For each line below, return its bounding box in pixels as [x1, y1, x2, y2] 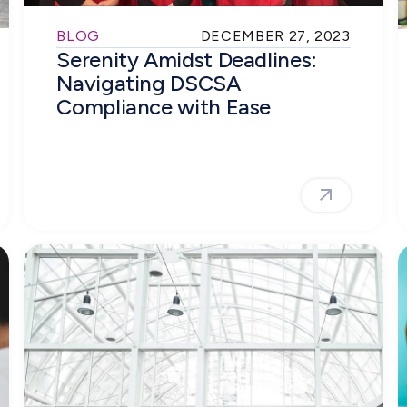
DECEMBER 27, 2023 [200, 27, 351, 45]
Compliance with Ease [56, 94, 272, 121]
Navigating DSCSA [56, 70, 241, 97]
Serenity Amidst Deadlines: [56, 46, 317, 74]
